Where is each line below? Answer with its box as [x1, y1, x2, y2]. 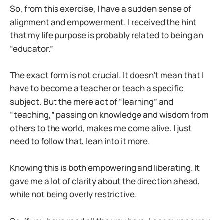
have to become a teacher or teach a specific [10, 82, 184, 94]
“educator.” [10, 42, 53, 54]
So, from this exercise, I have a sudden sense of [10, 2, 191, 14]
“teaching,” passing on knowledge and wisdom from [10, 109, 209, 120]
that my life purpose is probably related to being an [10, 29, 203, 41]
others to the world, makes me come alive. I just [10, 122, 192, 134]
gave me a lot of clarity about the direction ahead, [10, 175, 200, 187]
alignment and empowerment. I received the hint [10, 16, 196, 27]
